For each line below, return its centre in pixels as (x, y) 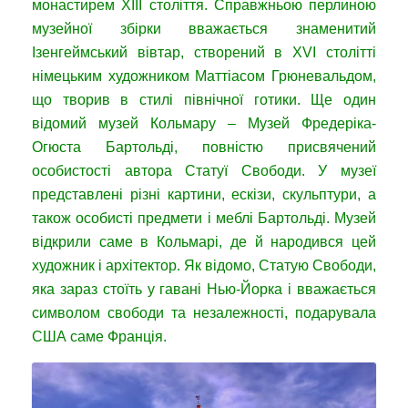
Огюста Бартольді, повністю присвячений (204, 147)
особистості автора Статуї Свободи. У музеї (204, 170)
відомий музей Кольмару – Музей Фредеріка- (204, 123)
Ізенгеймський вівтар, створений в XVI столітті (204, 52)
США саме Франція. (99, 336)
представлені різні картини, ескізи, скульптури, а (204, 194)
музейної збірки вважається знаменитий (204, 28)
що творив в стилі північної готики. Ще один (204, 99)
